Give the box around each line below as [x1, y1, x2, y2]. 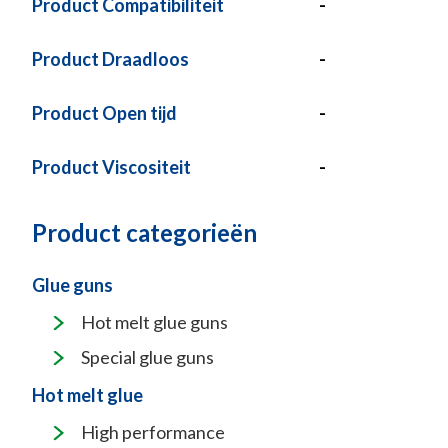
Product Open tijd [32, 102, 177, 124]
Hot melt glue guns [81, 311, 228, 333]
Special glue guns [81, 346, 214, 368]
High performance [81, 421, 225, 443]
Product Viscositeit [32, 156, 191, 178]
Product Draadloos [32, 48, 189, 70]
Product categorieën [32, 218, 257, 247]
